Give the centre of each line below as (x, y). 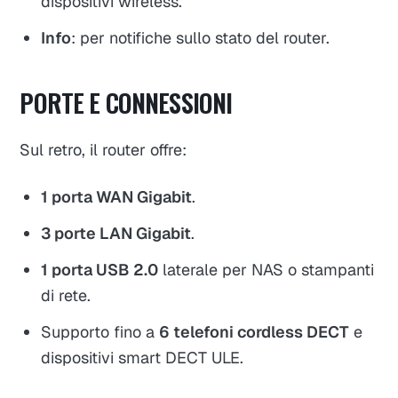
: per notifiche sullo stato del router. (201, 38)
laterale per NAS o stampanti (267, 269)
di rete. (66, 295)
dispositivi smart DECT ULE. (143, 357)
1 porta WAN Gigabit (117, 196)
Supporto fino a (100, 331)
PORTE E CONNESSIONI (126, 102)
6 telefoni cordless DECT (255, 331)
